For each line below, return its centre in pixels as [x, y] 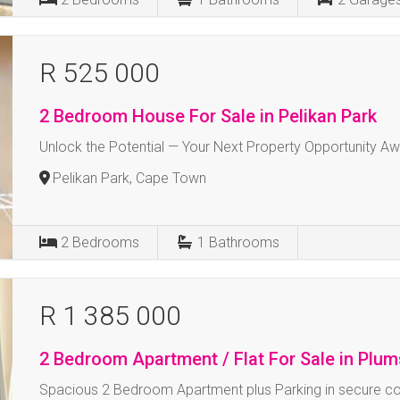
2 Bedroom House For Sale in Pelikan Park [208, 116]
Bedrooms [106, 242]
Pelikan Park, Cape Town [130, 178]
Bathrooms [245, 242]
